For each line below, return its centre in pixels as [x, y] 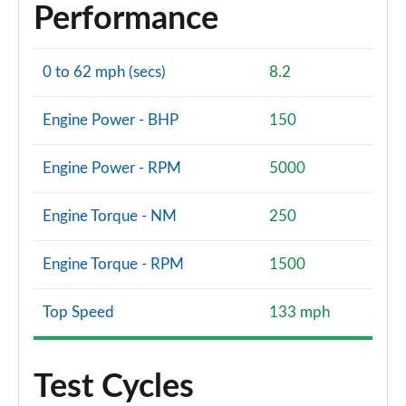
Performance [126, 19]
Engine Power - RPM [112, 168]
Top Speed [78, 312]
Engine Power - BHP [111, 120]
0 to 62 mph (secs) [104, 72]
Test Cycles [114, 387]
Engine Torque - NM [110, 216]
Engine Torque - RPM [113, 264]
